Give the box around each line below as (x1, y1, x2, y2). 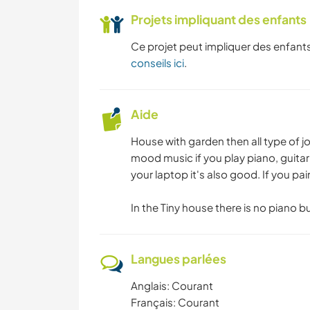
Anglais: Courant (131, 279, 213, 293)
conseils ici (131, 56, 184, 70)
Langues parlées (131, 251, 226, 267)
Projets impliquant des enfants (131, 12, 307, 28)
